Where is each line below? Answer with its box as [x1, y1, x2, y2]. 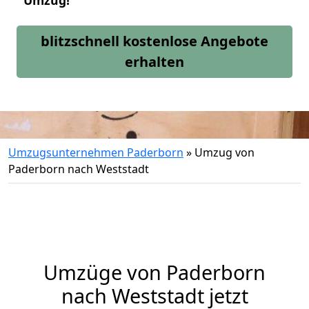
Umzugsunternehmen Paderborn [8, 145, 183, 160]
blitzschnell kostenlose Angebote [41, 32, 268, 50]
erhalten [125, 52, 184, 71]
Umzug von [195, 145, 255, 160]
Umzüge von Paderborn [43, 259, 266, 286]
